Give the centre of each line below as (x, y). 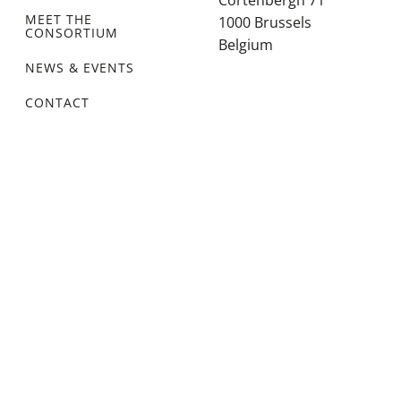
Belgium (246, 45)
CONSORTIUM (72, 33)
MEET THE (59, 19)
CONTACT (57, 102)
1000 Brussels (265, 22)
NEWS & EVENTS (80, 68)
